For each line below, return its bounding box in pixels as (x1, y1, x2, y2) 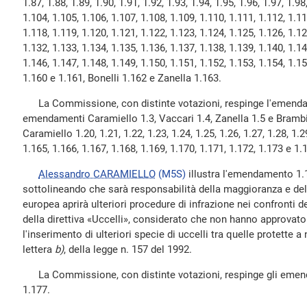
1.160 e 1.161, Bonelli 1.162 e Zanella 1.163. (23, 72, 221, 84)
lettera (23, 243, 55, 256)
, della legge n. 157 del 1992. (64, 243, 192, 256)
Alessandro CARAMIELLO (38, 168, 156, 180)
